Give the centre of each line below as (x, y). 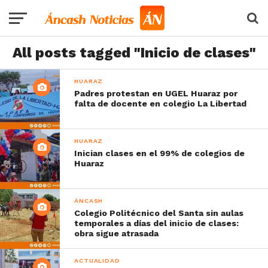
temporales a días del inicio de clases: (157, 223)
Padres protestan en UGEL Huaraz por (156, 93)
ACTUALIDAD (97, 261)
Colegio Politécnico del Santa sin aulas (159, 213)
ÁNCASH (89, 201)
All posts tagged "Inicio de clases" (134, 53)
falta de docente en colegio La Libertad (161, 103)
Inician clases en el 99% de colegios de (160, 153)
